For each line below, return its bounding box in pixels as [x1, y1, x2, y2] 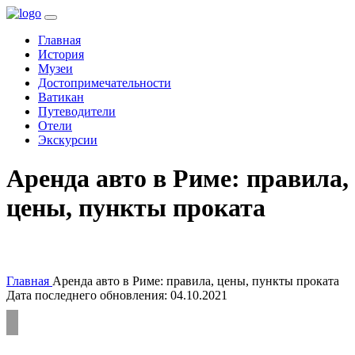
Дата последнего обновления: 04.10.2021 [6, 288, 227, 302]
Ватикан [38, 90, 84, 104]
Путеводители [38, 105, 116, 118]
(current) [80, 32, 123, 46]
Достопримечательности [38, 76, 171, 90]
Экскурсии [38, 133, 97, 147]
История [38, 48, 84, 61]
